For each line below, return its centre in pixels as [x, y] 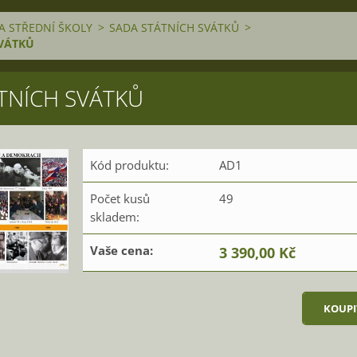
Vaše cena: [121, 250]
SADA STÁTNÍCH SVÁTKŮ [174, 27]
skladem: [114, 217]
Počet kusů [120, 198]
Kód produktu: [129, 165]
